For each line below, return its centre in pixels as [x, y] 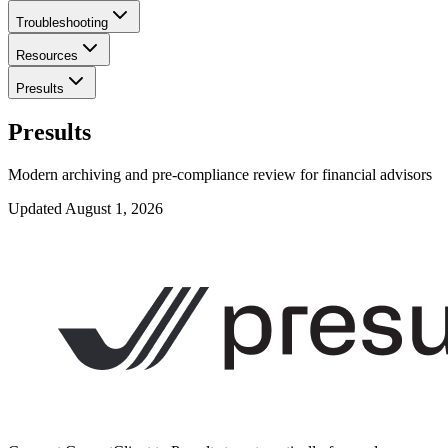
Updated [36, 208]
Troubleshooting [62, 22]
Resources [47, 55]
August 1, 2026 [114, 208]
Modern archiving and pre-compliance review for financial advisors [220, 174]
